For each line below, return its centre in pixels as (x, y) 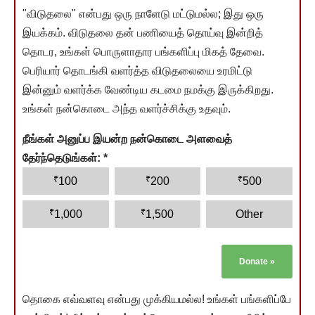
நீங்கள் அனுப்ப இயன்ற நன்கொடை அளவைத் (127, 139)
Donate (255, 261)
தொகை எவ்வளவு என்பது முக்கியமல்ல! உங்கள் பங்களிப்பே (157, 299)
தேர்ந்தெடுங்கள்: (63, 157)
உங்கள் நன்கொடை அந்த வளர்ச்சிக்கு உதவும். (127, 108)
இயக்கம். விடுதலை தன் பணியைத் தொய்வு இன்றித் (143, 32)
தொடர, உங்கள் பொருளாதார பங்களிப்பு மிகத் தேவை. (143, 51)
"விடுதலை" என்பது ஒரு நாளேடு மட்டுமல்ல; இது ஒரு (143, 13)
